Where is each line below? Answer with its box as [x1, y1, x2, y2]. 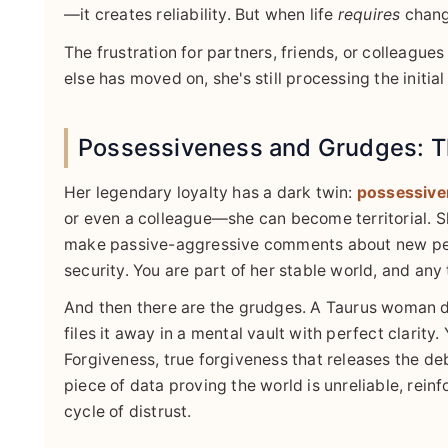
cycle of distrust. [64, 402, 192, 422]
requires [337, 5, 401, 25]
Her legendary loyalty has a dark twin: [64, 182, 357, 202]
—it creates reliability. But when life [64, 5, 338, 25]
